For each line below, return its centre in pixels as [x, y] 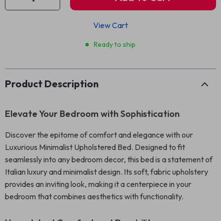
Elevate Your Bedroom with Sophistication [92, 114]
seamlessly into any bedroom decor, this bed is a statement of [109, 159]
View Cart [110, 25]
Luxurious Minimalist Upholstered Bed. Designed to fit [95, 147]
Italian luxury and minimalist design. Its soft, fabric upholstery [107, 172]
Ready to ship [115, 44]
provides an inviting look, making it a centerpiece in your [98, 184]
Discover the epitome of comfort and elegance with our [99, 135]
